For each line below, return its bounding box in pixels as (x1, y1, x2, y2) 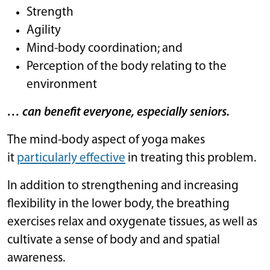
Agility (27, 24, 61, 37)
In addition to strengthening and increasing (7, 179, 239, 192)
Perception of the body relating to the (27, 60, 227, 73)
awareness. (7, 251, 65, 265)
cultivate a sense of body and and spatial (7, 233, 220, 246)
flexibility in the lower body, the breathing (7, 197, 230, 210)
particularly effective (17, 151, 125, 165)
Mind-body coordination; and (27, 42, 185, 55)
